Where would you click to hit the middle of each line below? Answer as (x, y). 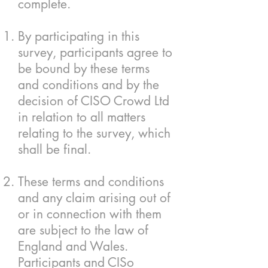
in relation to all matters (82, 117)
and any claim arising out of (94, 198)
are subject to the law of (83, 230)
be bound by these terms (84, 68)
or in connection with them (90, 214)
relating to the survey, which (94, 133)
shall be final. (54, 149)
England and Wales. (73, 246)
